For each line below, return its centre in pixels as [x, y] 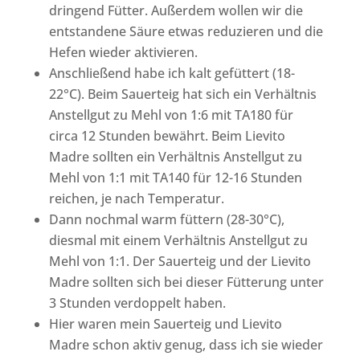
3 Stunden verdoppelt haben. [137, 303]
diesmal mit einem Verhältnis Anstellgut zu [178, 240]
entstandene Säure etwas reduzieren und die [186, 31]
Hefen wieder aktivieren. [123, 52]
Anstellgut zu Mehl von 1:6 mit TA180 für [171, 115]
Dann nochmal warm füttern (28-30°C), [166, 219]
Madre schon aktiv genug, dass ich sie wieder [186, 344]
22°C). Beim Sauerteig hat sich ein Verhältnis [182, 94]
